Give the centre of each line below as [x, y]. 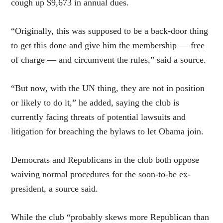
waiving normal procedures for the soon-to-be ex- [101, 174]
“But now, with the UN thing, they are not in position [108, 88]
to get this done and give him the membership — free [108, 46]
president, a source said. [55, 189]
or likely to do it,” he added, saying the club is [95, 103]
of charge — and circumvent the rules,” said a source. [109, 60]
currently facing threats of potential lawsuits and [99, 117]
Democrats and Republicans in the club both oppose [105, 160]
